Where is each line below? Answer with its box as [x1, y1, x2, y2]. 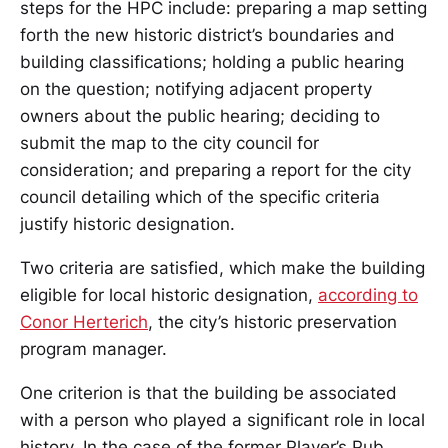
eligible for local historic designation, [20, 285, 318, 305]
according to [318, 285, 418, 305]
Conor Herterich [20, 312, 148, 332]
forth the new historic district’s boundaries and [20, 25, 395, 45]
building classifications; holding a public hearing [20, 52, 404, 72]
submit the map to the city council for [20, 133, 319, 153]
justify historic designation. [20, 214, 235, 234]
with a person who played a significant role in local [20, 410, 425, 430]
